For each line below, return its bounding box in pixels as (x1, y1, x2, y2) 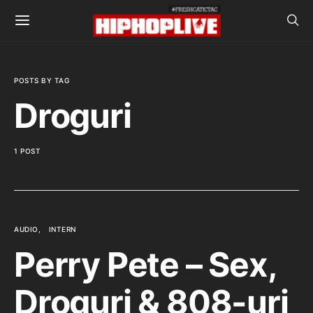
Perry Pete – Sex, (14, 244, 276, 285)
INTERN (48, 225, 76, 233)
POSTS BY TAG (14, 76, 69, 85)
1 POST (14, 147, 41, 155)
